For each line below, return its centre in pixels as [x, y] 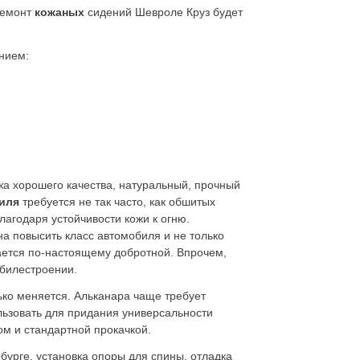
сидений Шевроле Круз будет [165, 12]
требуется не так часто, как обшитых [119, 202]
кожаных [61, 12]
